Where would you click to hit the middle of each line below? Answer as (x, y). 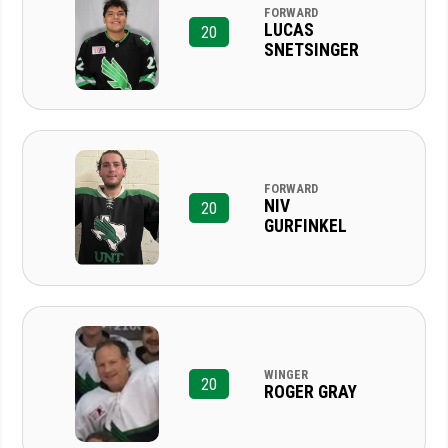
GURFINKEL (305, 225)
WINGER (285, 374)
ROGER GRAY (310, 391)
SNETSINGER (311, 49)
